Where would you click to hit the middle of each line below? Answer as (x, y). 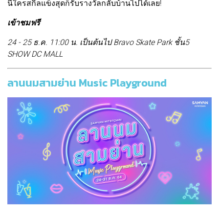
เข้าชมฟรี (24, 22)
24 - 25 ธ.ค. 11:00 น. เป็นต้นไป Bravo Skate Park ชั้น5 (98, 42)
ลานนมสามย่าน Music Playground (87, 83)
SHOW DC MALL (35, 54)
